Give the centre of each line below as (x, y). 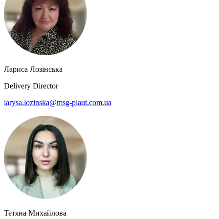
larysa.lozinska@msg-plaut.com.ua (58, 102)
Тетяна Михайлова (35, 213)
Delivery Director (31, 86)
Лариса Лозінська (33, 69)
